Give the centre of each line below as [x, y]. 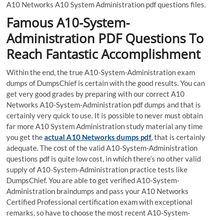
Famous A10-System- [68, 23]
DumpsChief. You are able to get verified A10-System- [93, 180]
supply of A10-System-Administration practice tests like [97, 170]
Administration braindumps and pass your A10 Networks [98, 191]
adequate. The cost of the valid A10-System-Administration [102, 148]
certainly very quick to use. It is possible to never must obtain [105, 116]
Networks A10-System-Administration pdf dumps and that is [104, 105]
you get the [26, 137]
